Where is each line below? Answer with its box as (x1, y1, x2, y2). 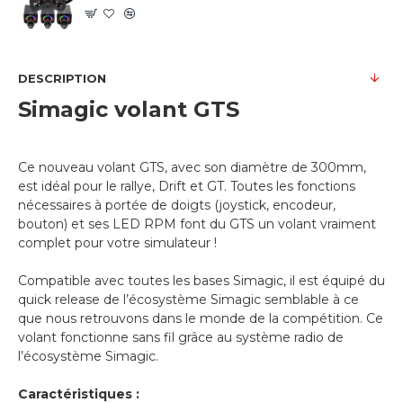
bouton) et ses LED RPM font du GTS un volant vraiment (18, 216, 376, 233)
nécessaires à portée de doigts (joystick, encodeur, (18, 197, 336, 214)
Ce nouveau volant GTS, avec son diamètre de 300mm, (18, 159, 366, 176)
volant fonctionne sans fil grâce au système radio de (18, 329, 344, 346)
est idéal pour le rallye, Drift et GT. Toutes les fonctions (18, 178, 355, 195)
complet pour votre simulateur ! (18, 235, 217, 252)
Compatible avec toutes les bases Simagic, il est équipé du (18, 273, 385, 290)
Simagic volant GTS (18, 96, 239, 123)
